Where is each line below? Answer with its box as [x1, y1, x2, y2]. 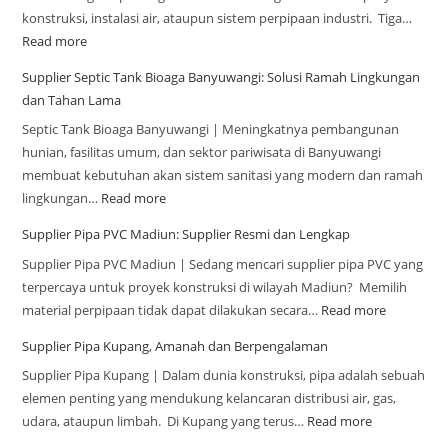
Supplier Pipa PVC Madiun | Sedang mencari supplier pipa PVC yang [22, 254, 424, 273]
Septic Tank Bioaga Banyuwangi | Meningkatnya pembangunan [22, 120, 400, 139]
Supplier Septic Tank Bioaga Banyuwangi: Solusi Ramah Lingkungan [22, 67, 421, 86]
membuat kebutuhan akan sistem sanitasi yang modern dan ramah [22, 166, 424, 185]
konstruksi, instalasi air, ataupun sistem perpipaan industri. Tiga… [22, 8, 413, 27]
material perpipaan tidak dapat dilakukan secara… [22, 300, 322, 319]
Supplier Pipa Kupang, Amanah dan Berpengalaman [22, 336, 329, 355]
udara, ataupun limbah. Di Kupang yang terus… [22, 412, 308, 431]
